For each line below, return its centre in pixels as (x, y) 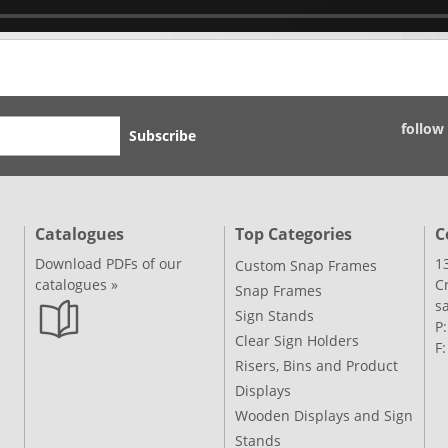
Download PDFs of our (108, 263)
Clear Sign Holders (297, 340)
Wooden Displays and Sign (324, 415)
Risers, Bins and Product (316, 365)
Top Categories (293, 234)
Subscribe (162, 135)
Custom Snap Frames (306, 265)
